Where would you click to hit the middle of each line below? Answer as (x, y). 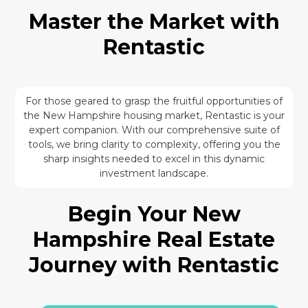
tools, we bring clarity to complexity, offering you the (154, 144)
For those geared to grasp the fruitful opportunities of (154, 101)
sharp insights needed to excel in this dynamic (154, 158)
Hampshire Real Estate (154, 239)
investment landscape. (154, 173)
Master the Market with (154, 21)
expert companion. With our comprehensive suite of (154, 130)
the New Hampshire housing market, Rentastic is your (154, 115)
